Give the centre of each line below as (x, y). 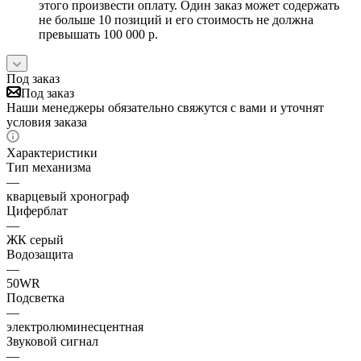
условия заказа (47, 122)
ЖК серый (35, 239)
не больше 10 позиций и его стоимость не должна (176, 19)
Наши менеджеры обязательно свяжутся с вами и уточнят (165, 107)
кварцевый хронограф (68, 196)
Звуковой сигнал (52, 341)
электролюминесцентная (75, 326)
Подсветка (35, 297)
